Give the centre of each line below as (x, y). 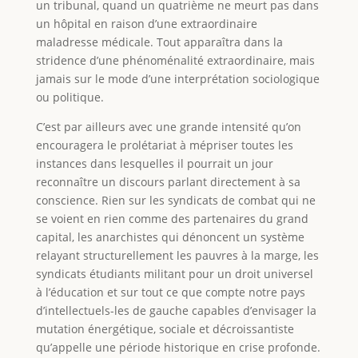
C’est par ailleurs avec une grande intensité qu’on (168, 127)
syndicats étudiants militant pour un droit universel (174, 274)
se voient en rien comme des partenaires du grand (172, 219)
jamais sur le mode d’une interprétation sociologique (177, 79)
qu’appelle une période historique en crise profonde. (178, 348)
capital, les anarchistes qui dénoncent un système (170, 237)
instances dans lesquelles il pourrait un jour (154, 164)
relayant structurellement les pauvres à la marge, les (177, 256)
